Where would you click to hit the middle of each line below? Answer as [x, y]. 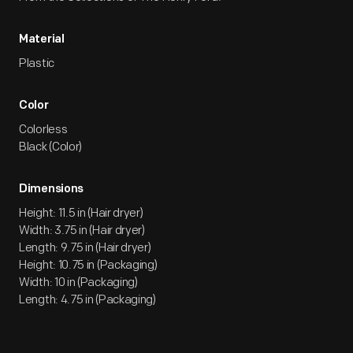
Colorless [43, 130]
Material [42, 40]
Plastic [37, 63]
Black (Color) [51, 147]
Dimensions [51, 190]
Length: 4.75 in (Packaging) [87, 300]
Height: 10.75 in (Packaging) [88, 265]
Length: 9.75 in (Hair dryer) [85, 248]
